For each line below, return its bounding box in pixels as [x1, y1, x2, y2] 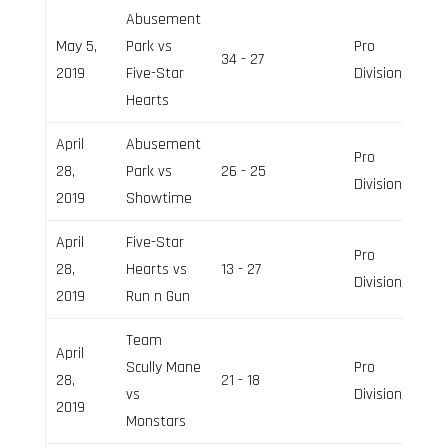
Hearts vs [125, 258, 187, 280]
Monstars [125, 410, 186, 432]
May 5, [55, 35, 97, 57]
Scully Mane [125, 356, 201, 378]
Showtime [125, 187, 192, 209]
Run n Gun [125, 285, 190, 307]
